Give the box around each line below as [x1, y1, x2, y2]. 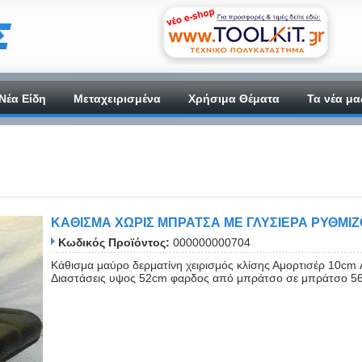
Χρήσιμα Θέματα [188, 92, 280, 105]
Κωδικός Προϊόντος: [58, 236, 170, 250]
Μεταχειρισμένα [74, 92, 161, 105]
